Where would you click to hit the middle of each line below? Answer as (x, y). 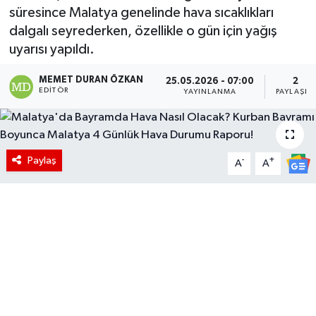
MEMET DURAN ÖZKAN (91, 80)
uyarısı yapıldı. (51, 49)
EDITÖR (54, 90)
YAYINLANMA (210, 92)
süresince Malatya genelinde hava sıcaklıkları (141, 12)
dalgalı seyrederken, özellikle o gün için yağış (143, 31)
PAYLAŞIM (295, 92)
